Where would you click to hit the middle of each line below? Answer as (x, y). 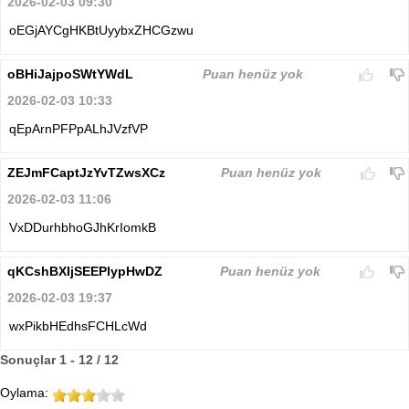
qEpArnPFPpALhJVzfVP (79, 129)
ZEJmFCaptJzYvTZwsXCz (86, 173)
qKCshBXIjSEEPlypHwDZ (85, 272)
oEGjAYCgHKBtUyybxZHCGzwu (101, 31)
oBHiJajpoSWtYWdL (70, 74)
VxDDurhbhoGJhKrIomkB (83, 228)
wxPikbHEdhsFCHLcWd (78, 326)
